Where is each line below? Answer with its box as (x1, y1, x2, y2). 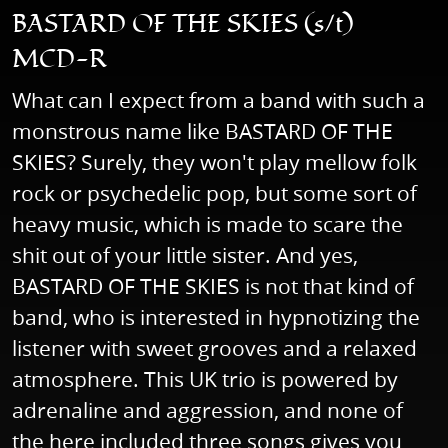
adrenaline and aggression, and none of (12, 396, 403, 425)
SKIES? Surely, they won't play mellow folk (12, 148, 417, 177)
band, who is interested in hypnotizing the (12, 303, 420, 332)
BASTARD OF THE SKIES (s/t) (12, 7, 354, 43)
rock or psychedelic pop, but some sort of (12, 179, 417, 208)
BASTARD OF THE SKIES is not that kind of (12, 272, 414, 301)
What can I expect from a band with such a (12, 86, 425, 115)
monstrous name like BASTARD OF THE (12, 117, 393, 146)
